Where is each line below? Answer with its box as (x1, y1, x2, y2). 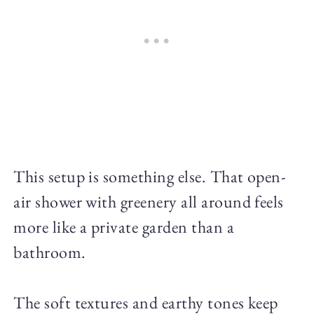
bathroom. (13, 241, 86, 264)
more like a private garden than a (13, 216, 235, 238)
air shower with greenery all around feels (13, 191, 284, 213)
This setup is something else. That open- (13, 165, 287, 188)
